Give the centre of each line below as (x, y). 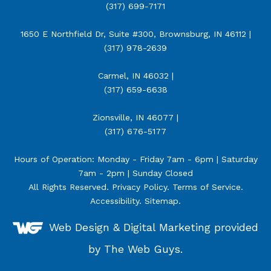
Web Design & (86, 227)
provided (234, 227)
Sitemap (162, 201)
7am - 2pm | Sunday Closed (135, 173)
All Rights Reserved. (70, 187)
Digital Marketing (167, 227)
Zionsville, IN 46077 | (135, 117)
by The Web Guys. (135, 249)
